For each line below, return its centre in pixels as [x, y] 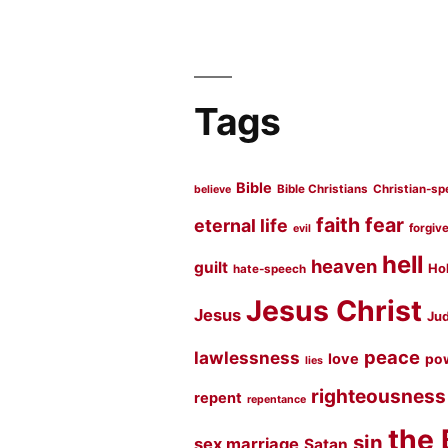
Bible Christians [323, 189]
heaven [344, 266]
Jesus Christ [334, 311]
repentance [277, 400]
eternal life [241, 226]
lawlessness [247, 358]
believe [213, 190]
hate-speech [270, 269]
